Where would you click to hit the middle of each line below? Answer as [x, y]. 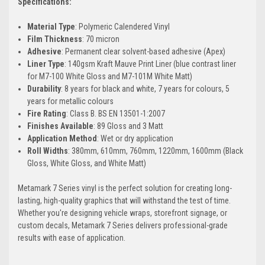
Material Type [51, 26]
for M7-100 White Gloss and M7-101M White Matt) [110, 76]
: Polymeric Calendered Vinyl [123, 26]
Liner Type [46, 64]
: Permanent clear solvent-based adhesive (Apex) [144, 51]
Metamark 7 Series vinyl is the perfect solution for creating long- [125, 188]
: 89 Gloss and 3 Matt [129, 126]
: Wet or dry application [135, 138]
